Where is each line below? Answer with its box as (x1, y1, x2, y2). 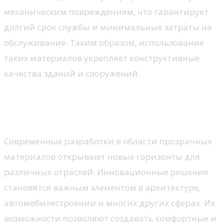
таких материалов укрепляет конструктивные (4, 52, 200, 64)
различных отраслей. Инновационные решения (4, 166, 209, 178)
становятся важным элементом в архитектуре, (4, 181, 201, 193)
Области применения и (4, 91, 163, 108)
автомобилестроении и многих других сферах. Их (4, 197, 215, 209)
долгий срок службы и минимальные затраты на (4, 21, 212, 33)
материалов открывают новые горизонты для (4, 150, 200, 162)
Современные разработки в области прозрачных (4, 135, 212, 147)
